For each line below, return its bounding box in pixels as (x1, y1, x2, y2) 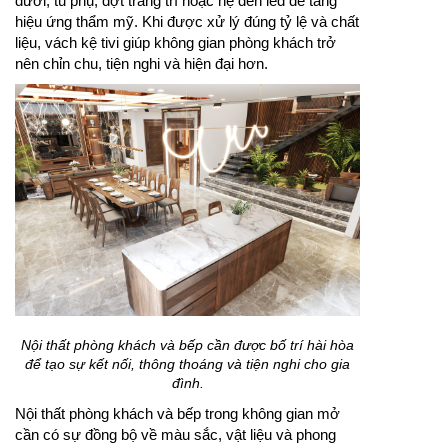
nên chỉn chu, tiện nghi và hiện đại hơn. (15, 55, 268, 73)
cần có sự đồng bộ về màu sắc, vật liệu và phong (15, 425, 336, 443)
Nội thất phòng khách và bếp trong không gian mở (15, 404, 340, 422)
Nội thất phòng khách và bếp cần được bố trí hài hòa (21, 336, 354, 353)
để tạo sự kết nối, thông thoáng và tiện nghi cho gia (25, 355, 350, 372)
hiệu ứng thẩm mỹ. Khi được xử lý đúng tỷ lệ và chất (15, 13, 359, 31)
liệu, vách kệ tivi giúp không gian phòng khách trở (15, 34, 336, 52)
